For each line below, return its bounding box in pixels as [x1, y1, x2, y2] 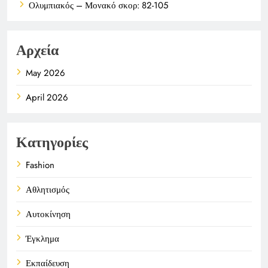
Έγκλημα [26, 232, 59, 245]
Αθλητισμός [26, 182, 69, 196]
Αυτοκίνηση [26, 207, 71, 221]
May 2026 [26, 66, 65, 80]
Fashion [26, 158, 54, 172]
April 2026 [26, 90, 68, 104]
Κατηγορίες [16, 131, 88, 153]
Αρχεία [16, 39, 59, 60]
